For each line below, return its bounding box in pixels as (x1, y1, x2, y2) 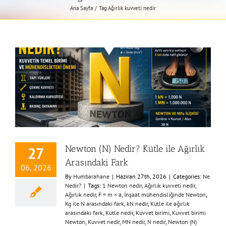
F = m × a (98, 190, 122, 198)
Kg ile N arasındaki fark (65, 199, 124, 207)
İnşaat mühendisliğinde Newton (124, 190, 206, 198)
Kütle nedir (105, 208, 133, 216)
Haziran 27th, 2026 (116, 172, 166, 180)
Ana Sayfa (70, 4, 93, 12)
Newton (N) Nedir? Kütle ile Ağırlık (65, 143, 205, 154)
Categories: (173, 172, 203, 180)
